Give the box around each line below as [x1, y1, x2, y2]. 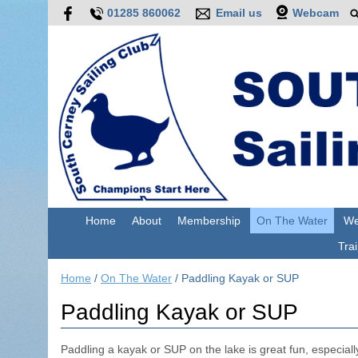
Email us [215, 6, 262, 19]
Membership [177, 214, 241, 228]
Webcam [292, 6, 339, 19]
